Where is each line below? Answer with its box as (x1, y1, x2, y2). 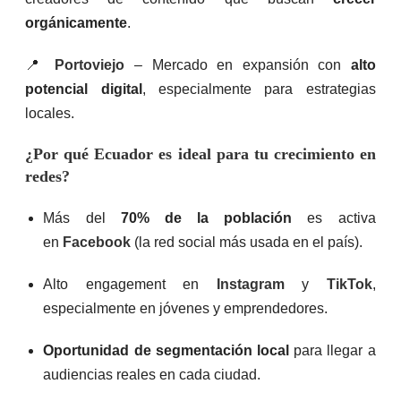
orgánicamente (25, 14, 128, 30)
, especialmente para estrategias (141, 81, 376, 97)
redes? (25, 166, 71, 185)
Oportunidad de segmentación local (43, 342, 289, 358)
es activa (292, 209, 376, 226)
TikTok (326, 276, 372, 292)
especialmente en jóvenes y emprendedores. (43, 300, 328, 316)
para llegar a (289, 342, 376, 358)
